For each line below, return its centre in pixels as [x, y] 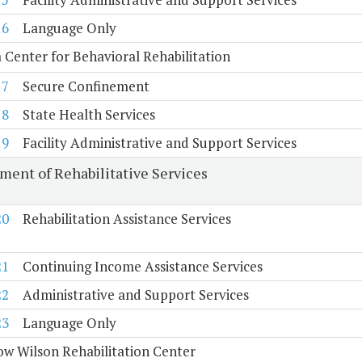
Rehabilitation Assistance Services [126, 219]
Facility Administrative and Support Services [159, 143]
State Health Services [88, 115]
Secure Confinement [86, 86]
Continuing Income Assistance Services [142, 267]
